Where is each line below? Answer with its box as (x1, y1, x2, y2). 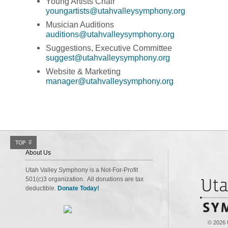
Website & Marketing (46, 67, 125, 76)
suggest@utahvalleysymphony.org (46, 53, 170, 62)
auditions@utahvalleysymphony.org (46, 30, 175, 39)
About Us (25, 149, 51, 156)
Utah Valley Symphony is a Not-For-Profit (25, 166, 138, 174)
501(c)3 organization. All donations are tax (25, 176, 144, 183)
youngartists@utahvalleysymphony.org (46, 6, 185, 15)
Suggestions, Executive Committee (46, 43, 176, 52)
